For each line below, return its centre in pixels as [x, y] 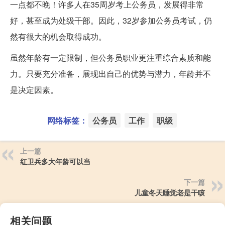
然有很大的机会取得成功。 [58, 36]
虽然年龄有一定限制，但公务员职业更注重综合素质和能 [110, 57]
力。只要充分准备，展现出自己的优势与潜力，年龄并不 [110, 73]
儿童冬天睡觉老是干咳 [170, 192]
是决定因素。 [34, 89]
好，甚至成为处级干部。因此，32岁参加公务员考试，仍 [111, 20]
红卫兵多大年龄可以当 [55, 161]
